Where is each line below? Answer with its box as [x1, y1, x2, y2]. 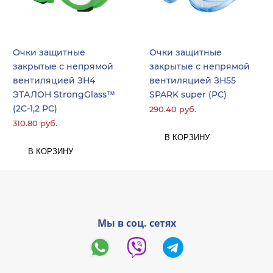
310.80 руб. [13, 118, 57, 129]
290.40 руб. [149, 104, 196, 115]
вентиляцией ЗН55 [149, 74, 236, 86]
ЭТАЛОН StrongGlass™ [13, 88, 115, 100]
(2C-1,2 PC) [13, 102, 57, 114]
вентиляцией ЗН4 [13, 74, 95, 86]
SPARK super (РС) [149, 88, 227, 100]
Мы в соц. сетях [97, 216, 176, 230]
